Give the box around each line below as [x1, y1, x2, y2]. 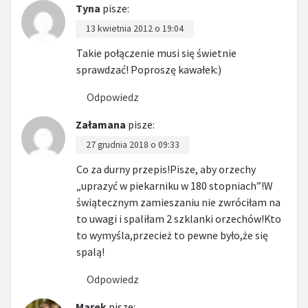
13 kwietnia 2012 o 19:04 [86, 22, 184, 34]
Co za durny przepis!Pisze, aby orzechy [76, 162, 256, 176]
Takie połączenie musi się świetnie [76, 45, 236, 60]
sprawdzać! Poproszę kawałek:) [76, 62, 221, 76]
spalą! [76, 244, 104, 258]
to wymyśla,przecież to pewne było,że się [76, 228, 268, 242]
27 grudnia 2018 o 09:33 [86, 138, 179, 151]
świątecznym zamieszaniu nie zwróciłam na [76, 195, 280, 209]
